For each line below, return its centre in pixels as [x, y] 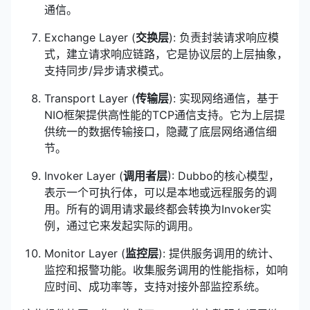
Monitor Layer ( [85, 253]
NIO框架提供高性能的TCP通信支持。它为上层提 [165, 115]
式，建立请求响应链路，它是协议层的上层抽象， [166, 54]
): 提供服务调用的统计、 [219, 253]
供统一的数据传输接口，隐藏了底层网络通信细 [161, 131]
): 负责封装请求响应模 [224, 37]
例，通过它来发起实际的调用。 [122, 226]
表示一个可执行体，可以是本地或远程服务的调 [161, 192]
